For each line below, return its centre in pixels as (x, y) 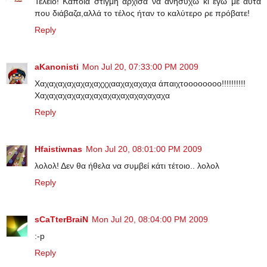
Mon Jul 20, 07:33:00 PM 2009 (140, 67)
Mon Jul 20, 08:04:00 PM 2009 (150, 220)
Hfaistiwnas (58, 149)
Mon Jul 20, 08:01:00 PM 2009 (144, 149)
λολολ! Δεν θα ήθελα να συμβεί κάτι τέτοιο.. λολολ (127, 166)
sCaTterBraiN (61, 220)
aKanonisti (57, 67)
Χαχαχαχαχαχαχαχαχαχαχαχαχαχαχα (102, 96)
